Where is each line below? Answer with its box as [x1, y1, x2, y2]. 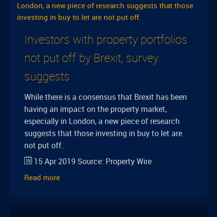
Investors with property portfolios [24, 31, 187, 47]
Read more [24, 172, 60, 182]
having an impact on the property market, [24, 104, 167, 114]
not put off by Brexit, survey [24, 50, 158, 65]
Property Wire [106, 156, 152, 167]
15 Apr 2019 [34, 156, 76, 167]
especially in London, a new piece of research [24, 116, 180, 126]
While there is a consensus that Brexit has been [24, 92, 187, 102]
